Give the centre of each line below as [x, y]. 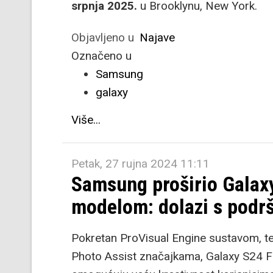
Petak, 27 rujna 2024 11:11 [140, 164]
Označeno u [101, 56]
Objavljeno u [103, 37]
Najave [157, 37]
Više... [86, 120]
